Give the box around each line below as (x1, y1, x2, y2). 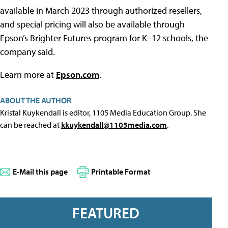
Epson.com (56, 69, 99, 80)
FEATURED (72, 204, 139, 222)
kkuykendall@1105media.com (61, 120, 167, 130)
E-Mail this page (13, 166, 68, 177)
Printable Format (91, 166, 151, 177)
